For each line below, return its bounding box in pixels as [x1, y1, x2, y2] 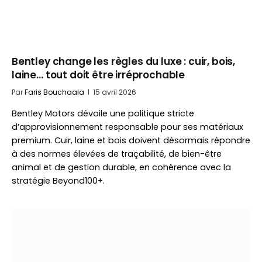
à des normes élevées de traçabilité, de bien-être [12, 148, 222, 160]
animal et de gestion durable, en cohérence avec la [12, 161, 231, 173]
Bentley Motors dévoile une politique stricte [12, 108, 194, 119]
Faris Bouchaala [25, 87, 84, 97]
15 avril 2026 [93, 87, 136, 97]
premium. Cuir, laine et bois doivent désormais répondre [12, 135, 250, 146]
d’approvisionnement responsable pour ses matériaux [12, 121, 243, 133]
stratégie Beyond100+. [12, 175, 105, 187]
